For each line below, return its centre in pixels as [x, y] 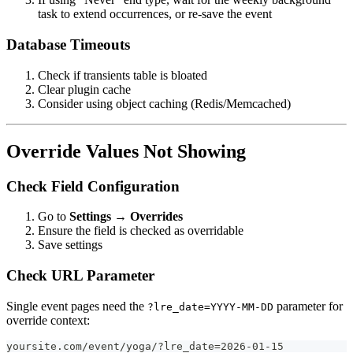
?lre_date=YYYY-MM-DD [210, 307]
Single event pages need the [77, 306]
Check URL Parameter [80, 276]
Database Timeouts [68, 45]
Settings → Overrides [126, 217]
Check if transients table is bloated [123, 75]
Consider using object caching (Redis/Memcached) [164, 103]
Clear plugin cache [84, 89]
